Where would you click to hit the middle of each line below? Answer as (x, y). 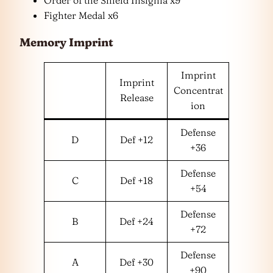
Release (136, 97)
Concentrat (198, 90)
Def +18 (136, 180)
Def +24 (136, 221)
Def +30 (136, 262)
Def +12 (136, 139)
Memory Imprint (66, 42)
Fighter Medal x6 (81, 16)
